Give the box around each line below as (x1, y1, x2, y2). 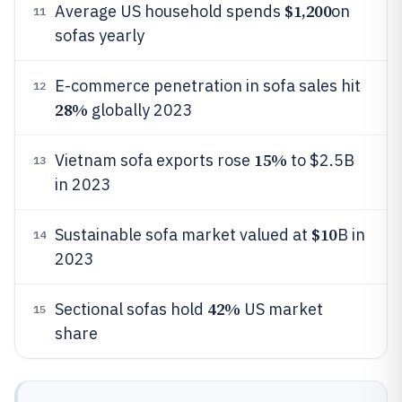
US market (240, 299, 323, 319)
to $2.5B (286, 150, 354, 170)
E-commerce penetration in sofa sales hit (55, 75, 361, 96)
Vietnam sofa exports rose (55, 150, 254, 170)
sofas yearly (55, 25, 144, 46)
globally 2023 (87, 100, 193, 120)
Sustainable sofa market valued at (55, 224, 311, 245)
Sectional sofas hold (55, 299, 207, 319)
